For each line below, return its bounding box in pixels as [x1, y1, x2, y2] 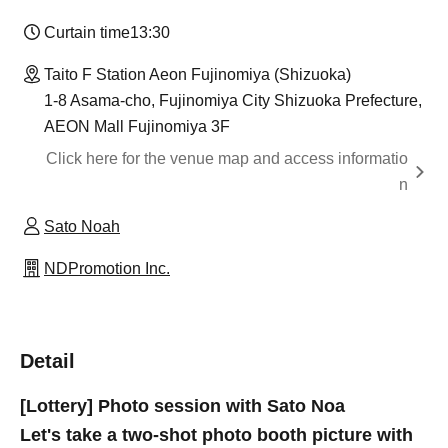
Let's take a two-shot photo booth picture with [20, 424, 413, 445]
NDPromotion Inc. [44, 259, 170, 277]
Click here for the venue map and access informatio [46, 149, 408, 167]
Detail [20, 349, 75, 372]
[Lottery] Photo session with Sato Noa [20, 395, 345, 416]
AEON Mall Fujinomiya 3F [44, 117, 230, 135]
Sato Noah [44, 217, 120, 235]
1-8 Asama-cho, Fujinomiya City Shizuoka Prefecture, [44, 91, 422, 109]
